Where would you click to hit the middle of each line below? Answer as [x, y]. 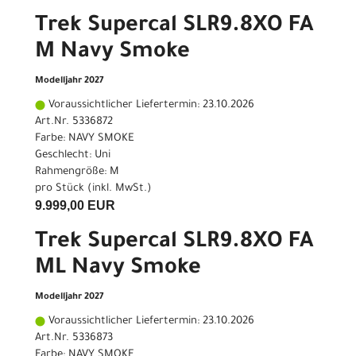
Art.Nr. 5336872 [74, 122]
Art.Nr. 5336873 [74, 339]
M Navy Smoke [112, 54]
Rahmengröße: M [77, 172]
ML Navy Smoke [118, 270]
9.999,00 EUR [75, 206]
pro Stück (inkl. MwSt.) [93, 189]
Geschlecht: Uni [73, 156]
